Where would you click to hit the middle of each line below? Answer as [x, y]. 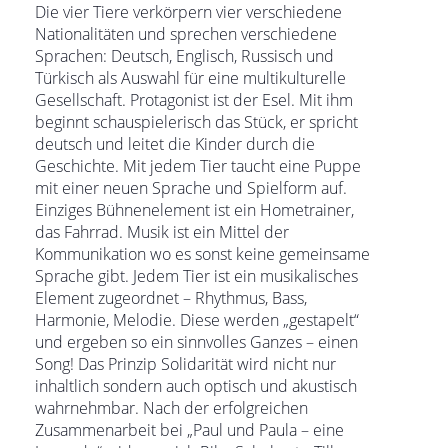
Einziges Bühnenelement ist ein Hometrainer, [194, 210]
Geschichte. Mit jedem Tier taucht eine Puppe [198, 166]
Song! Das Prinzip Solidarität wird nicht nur [185, 364]
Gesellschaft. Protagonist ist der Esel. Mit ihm [194, 100]
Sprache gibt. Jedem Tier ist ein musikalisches [196, 276]
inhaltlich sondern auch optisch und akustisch [196, 386]
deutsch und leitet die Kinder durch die [175, 144]
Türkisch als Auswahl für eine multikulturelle [190, 78]
